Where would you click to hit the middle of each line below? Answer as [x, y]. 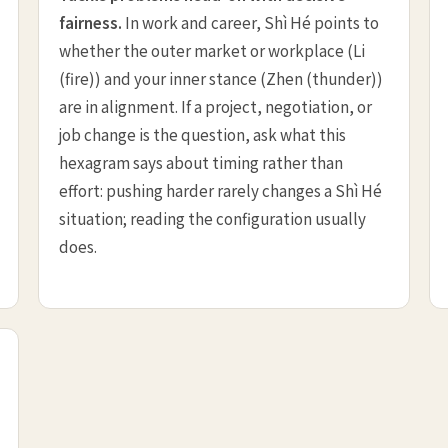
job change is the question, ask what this [203, 133]
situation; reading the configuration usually [213, 217]
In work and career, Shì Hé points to [251, 21]
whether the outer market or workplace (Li [212, 49]
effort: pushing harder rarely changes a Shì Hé [221, 189]
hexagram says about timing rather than [201, 161]
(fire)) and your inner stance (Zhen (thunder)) [221, 77]
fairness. [91, 21]
